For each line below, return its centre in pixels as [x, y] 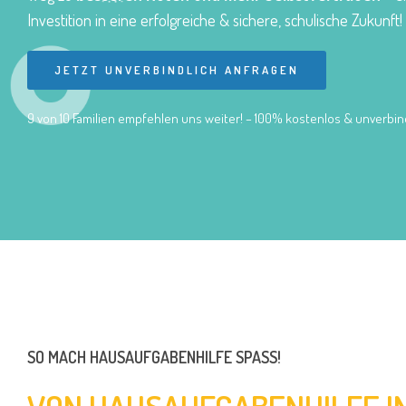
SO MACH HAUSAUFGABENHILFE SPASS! [154, 357]
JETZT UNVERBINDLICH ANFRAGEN [177, 69]
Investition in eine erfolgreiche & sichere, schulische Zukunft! [215, 19]
